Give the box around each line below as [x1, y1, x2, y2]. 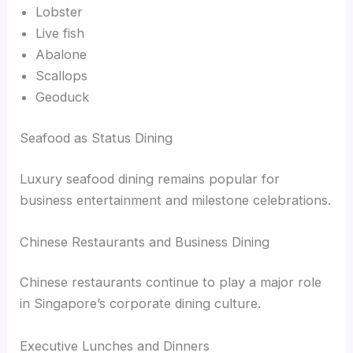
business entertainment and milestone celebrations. [20, 191, 332, 208]
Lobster [35, 4, 84, 20]
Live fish [35, 25, 85, 42]
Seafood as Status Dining [20, 130, 173, 146]
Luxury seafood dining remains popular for [20, 170, 281, 187]
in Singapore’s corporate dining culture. [20, 295, 262, 312]
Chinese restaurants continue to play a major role [20, 274, 322, 291]
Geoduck [35, 89, 90, 106]
